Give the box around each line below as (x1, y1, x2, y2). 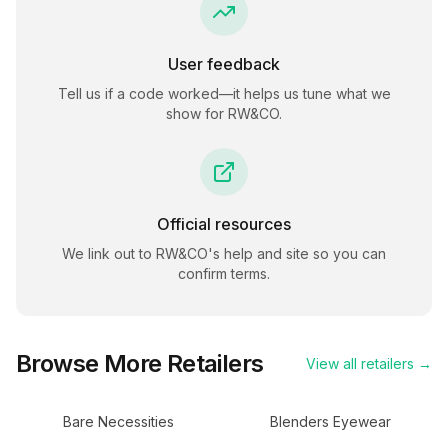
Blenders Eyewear (269, 413, 391, 430)
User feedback (168, 54, 280, 74)
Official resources (157, 214, 291, 234)
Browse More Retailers (16, 349, 264, 378)
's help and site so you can (208, 245, 386, 262)
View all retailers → (306, 355, 432, 372)
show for (166, 105, 228, 122)
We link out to (62, 245, 156, 262)
